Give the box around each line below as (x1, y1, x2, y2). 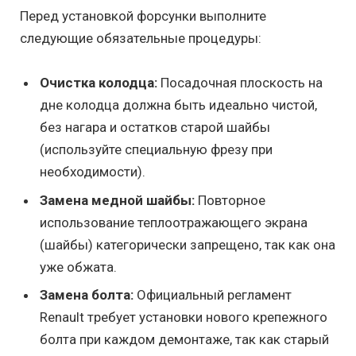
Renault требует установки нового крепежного (40, 309, 327, 326)
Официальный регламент (133, 287, 292, 304)
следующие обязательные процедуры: (20, 30, 261, 46)
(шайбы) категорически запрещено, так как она (40, 236, 335, 253)
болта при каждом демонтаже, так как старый (40, 331, 329, 348)
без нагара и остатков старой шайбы (40, 119, 270, 136)
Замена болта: (40, 287, 133, 304)
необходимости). (40, 164, 145, 180)
